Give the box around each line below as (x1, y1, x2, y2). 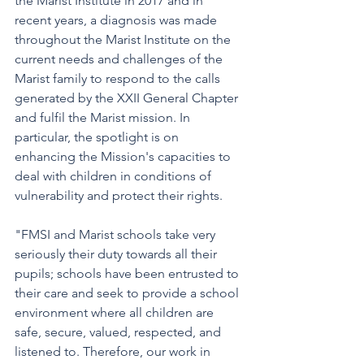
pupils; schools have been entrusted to (15, 266, 242, 281)
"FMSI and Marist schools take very (15, 227, 219, 242)
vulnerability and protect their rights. (15, 188, 226, 203)
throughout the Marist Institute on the (15, 32, 234, 47)
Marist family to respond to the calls (15, 71, 223, 86)
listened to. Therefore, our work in (15, 344, 214, 359)
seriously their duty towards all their (15, 246, 220, 262)
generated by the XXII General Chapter (15, 90, 241, 106)
